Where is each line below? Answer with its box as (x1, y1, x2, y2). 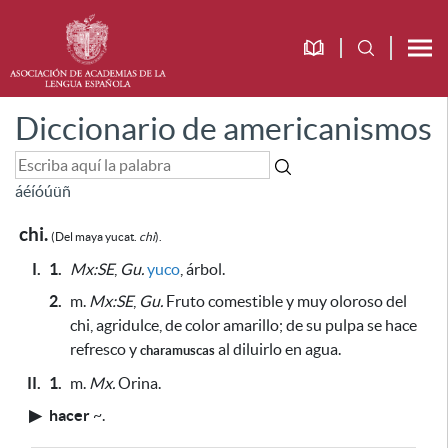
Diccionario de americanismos (15, 111, 432, 146)
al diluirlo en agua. (215, 340, 341, 358)
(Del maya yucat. (51, 230, 139, 243)
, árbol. (180, 260, 225, 278)
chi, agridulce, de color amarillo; (70, 316, 286, 334)
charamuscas (140, 343, 215, 358)
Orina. (115, 374, 161, 392)
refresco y (70, 340, 140, 358)
